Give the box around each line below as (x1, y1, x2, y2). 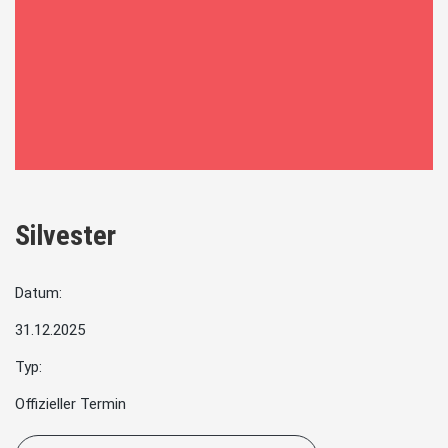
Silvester (15, 219, 116, 253)
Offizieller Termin (15, 395, 126, 414)
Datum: (15, 284, 62, 303)
